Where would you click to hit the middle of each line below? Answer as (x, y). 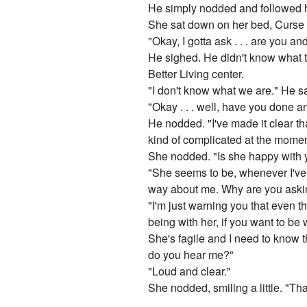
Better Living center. (196, 74)
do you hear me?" (191, 255)
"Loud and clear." (190, 271)
